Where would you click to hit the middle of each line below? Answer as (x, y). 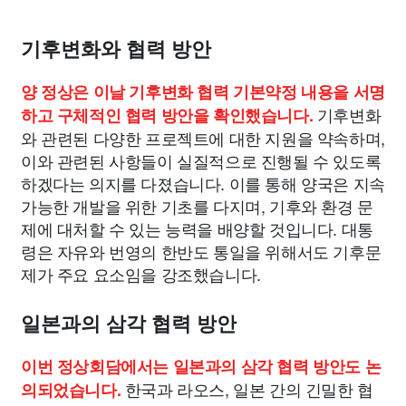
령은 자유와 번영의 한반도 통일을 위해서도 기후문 (201, 251)
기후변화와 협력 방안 (116, 49)
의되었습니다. (71, 390)
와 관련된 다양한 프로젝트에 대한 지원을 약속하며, (203, 138)
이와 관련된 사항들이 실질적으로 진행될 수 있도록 (201, 160)
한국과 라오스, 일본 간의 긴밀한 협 (247, 389)
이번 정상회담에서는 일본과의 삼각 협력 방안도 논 (201, 366)
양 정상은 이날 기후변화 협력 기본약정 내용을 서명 (203, 92)
